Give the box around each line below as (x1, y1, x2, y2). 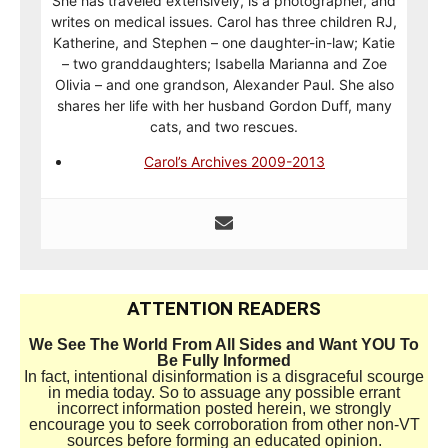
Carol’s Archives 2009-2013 (144, 152, 325, 170)
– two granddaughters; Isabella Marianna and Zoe (61, 54, 387, 72)
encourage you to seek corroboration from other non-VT (28, 415, 420, 433)
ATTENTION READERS (127, 296, 321, 320)
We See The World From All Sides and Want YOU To (29, 335, 419, 353)
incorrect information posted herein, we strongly (57, 399, 391, 417)
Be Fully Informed (157, 351, 291, 369)
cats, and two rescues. (150, 117, 298, 135)
